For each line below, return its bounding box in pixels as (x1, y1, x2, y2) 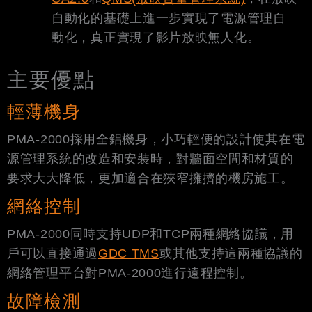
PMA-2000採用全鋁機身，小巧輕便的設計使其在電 (7, 132, 305, 146)
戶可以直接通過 (7, 246, 98, 260)
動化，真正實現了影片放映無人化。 (52, 30, 260, 45)
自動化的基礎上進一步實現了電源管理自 (52, 10, 286, 25)
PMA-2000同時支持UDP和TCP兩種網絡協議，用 (7, 226, 294, 241)
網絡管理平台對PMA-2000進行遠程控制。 (7, 265, 253, 280)
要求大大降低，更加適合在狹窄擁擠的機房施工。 (7, 171, 294, 185)
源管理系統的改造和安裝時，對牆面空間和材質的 (7, 151, 294, 166)
